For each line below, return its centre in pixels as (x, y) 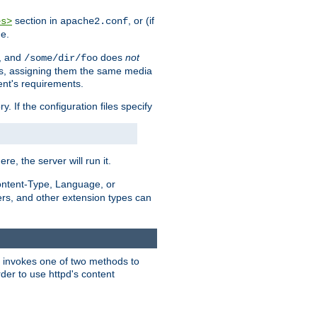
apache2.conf (94, 22)
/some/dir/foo (61, 58)
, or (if (141, 21)
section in (36, 21)
